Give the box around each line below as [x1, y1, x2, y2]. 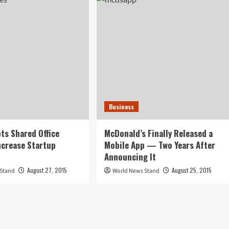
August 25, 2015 [171, 165, 212, 174]
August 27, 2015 [27, 165, 67, 174]
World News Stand [112, 166, 159, 175]
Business [108, 102, 134, 111]
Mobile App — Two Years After [104, 138, 215, 151]
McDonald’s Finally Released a [104, 126, 213, 140]
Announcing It [104, 150, 156, 163]
